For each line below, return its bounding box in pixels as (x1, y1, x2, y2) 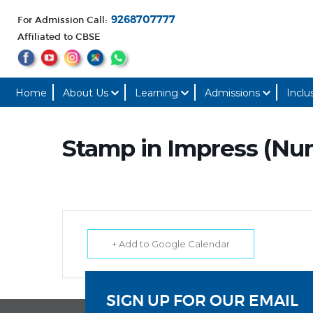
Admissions (205, 87, 263, 99)
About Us (63, 87, 111, 99)
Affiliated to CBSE (17, 31, 101, 43)
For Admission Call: (17, 15, 108, 26)
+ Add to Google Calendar (112, 238, 230, 249)
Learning (135, 87, 181, 99)
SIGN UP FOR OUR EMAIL (106, 293, 298, 309)
